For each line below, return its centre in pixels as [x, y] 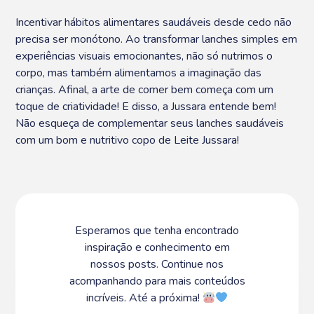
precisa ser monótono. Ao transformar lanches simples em [157, 39]
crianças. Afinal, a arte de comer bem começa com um [145, 89]
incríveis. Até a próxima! [144, 298]
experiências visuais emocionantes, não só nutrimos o [144, 56]
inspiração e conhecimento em [157, 247]
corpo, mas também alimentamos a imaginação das [139, 73]
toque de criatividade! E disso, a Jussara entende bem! [146, 106]
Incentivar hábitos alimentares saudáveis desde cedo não [154, 22]
